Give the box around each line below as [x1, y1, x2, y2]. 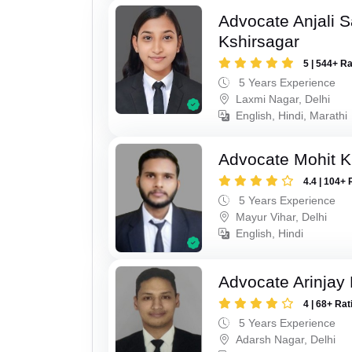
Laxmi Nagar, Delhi [236, 93, 331, 106]
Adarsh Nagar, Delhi [236, 333, 336, 346]
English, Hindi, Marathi [236, 109, 348, 123]
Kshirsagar [218, 32, 300, 51]
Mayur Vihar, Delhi [236, 211, 328, 224]
